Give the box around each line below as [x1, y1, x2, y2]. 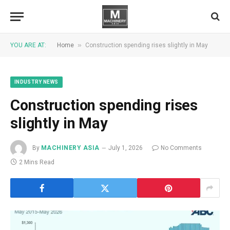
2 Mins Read [19, 159, 54, 166]
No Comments [160, 144, 202, 152]
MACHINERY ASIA [41, 144, 100, 152]
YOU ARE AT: [10, 42, 46, 49]
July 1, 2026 [108, 144, 143, 152]
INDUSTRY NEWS [14, 79, 59, 85]
